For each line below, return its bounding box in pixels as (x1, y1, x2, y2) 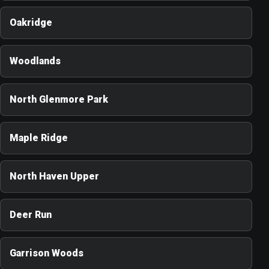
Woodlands (10, 55, 61, 67)
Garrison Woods (10, 247, 83, 259)
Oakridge (10, 17, 52, 29)
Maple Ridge (10, 132, 68, 144)
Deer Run (10, 209, 52, 221)
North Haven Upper (10, 171, 99, 183)
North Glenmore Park (10, 94, 108, 106)
